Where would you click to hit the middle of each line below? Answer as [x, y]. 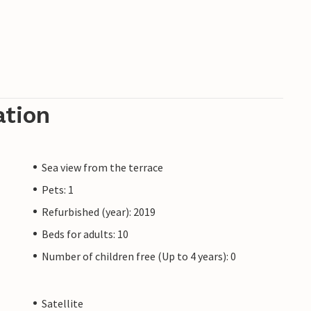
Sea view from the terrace [102, 167]
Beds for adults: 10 [85, 234]
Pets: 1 [58, 189]
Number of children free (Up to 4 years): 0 [139, 256]
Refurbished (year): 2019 [99, 211]
